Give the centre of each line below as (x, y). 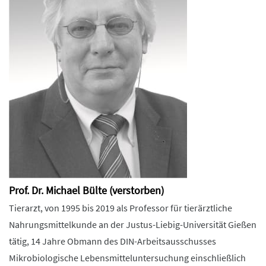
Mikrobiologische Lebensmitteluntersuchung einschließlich (127, 258)
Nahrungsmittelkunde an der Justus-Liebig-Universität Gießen (133, 224)
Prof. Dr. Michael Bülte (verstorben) (86, 190)
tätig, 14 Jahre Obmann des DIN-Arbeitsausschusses (113, 241)
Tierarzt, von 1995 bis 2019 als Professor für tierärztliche (121, 208)
